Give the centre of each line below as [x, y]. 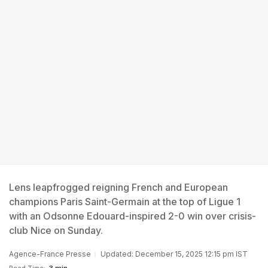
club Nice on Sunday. [56, 230]
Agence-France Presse [50, 254]
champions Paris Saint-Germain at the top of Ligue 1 [125, 202]
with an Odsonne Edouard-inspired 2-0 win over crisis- [133, 216]
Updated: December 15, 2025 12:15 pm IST [174, 254]
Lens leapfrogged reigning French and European [118, 187]
